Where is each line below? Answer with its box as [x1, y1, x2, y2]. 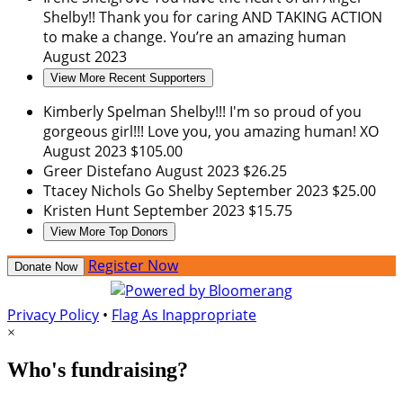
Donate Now [14, 259, 77, 273]
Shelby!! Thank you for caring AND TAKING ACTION [43, 6, 382, 27]
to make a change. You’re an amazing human [43, 26, 346, 47]
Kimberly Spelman [43, 101, 170, 121]
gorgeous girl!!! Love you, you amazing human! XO [43, 121, 379, 141]
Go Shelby [145, 180, 217, 201]
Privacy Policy [7, 304, 99, 325]
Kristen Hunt [43, 200, 133, 220]
